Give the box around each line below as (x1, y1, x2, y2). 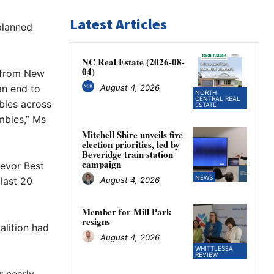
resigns (82, 215, 110, 229)
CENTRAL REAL (194, 95, 240, 103)
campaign (82, 157, 121, 171)
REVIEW (194, 251, 218, 259)
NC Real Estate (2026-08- (82, 55, 185, 69)
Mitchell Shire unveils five (82, 128, 183, 142)
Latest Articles (70, 15, 167, 34)
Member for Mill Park (82, 205, 171, 219)
